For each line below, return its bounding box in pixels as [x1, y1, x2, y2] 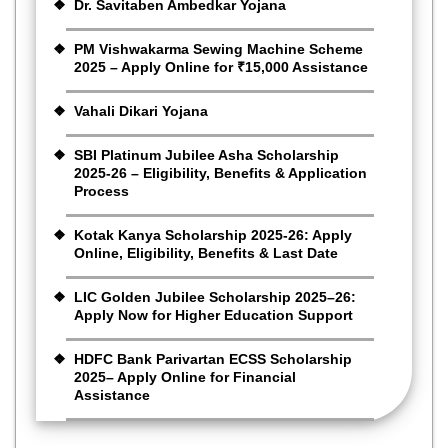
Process [74, 182, 129, 199]
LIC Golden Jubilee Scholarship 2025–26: [74, 288, 356, 305]
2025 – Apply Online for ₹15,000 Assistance [74, 58, 368, 75]
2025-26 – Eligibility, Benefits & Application [74, 164, 367, 181]
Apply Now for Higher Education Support [74, 306, 353, 323]
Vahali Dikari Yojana [74, 102, 208, 119]
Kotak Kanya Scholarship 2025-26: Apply [74, 226, 352, 243]
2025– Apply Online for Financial [74, 368, 296, 385]
